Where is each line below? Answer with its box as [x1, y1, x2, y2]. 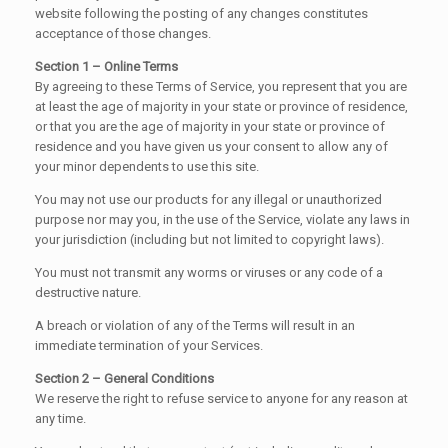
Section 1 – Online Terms [35, 58, 178, 74]
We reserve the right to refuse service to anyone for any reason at [35, 390, 408, 406]
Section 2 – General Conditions [35, 370, 214, 386]
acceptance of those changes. [35, 25, 211, 41]
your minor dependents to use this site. [35, 158, 259, 174]
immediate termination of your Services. [35, 337, 263, 353]
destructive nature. [35, 284, 141, 300]
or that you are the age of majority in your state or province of [35, 118, 385, 134]
